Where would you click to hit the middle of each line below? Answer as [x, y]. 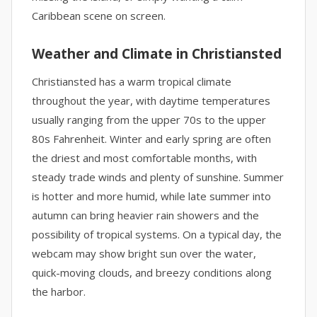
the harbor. [59, 292]
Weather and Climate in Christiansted [157, 54]
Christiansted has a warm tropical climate [132, 81]
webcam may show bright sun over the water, [144, 253]
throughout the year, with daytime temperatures [151, 100]
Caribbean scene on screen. [99, 16]
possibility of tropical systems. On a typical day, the [157, 234]
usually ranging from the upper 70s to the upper [149, 120]
